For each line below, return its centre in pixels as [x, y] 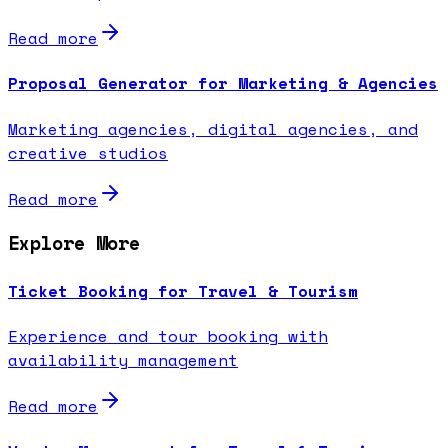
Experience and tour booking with [168, 335]
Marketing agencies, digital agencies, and [213, 128]
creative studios [88, 152]
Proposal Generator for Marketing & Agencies [223, 83]
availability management [123, 359]
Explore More [74, 243]
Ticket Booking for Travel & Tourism [183, 290]
